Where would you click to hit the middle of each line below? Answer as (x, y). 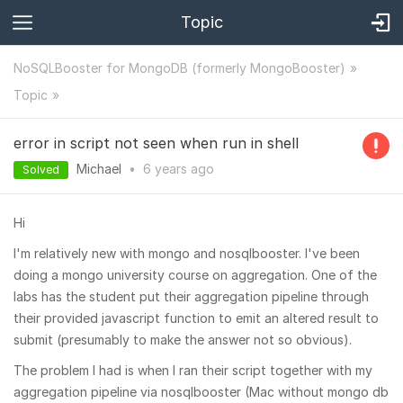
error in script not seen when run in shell (156, 143)
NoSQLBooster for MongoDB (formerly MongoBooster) (179, 68)
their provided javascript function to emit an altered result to (196, 318)
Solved (41, 170)
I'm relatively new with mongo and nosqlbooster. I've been (187, 253)
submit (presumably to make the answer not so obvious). (183, 340)
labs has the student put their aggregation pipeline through (191, 296)
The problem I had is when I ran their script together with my (193, 370)
